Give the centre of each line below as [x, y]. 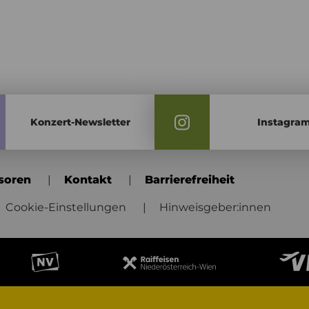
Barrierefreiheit [190, 180]
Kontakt [88, 180]
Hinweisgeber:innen [215, 208]
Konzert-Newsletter [80, 122]
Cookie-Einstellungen [66, 208]
